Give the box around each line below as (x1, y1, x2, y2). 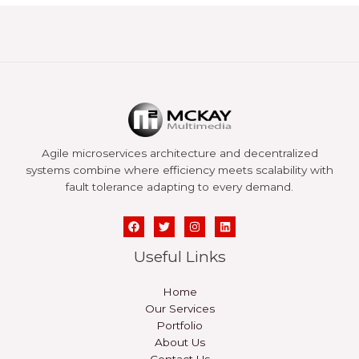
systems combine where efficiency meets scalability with (26, 163, 333, 177)
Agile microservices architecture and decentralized (41, 147, 318, 160)
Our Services (144, 301, 215, 315)
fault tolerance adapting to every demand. (66, 180, 293, 194)
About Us (154, 335, 205, 349)
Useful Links (133, 247, 226, 267)
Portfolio (156, 318, 203, 332)
